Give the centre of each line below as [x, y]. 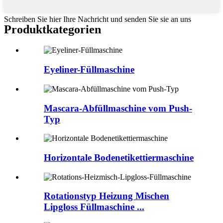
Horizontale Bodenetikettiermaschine [119, 158]
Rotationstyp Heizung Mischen [107, 196]
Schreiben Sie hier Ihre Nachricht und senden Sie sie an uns [98, 19]
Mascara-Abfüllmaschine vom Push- [118, 108]
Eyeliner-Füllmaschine [89, 70]
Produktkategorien [53, 29]
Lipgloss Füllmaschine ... [94, 207]
